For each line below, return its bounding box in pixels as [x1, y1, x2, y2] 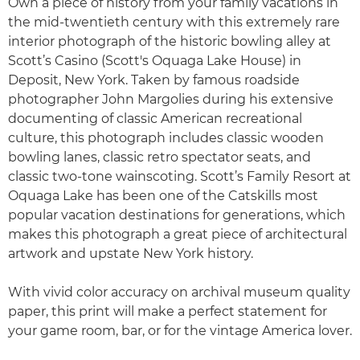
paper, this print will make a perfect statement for [8, 304, 327, 319]
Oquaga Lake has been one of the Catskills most [8, 188, 318, 203]
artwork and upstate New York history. [8, 246, 253, 261]
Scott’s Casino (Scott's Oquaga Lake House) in [8, 53, 301, 68]
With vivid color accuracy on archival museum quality [8, 284, 350, 300]
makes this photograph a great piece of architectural [8, 227, 347, 242]
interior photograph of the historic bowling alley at [8, 34, 331, 49]
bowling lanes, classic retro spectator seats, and [8, 149, 311, 165]
